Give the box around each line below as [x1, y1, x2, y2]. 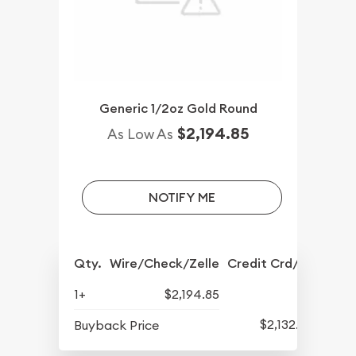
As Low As [106, 125, 173, 144]
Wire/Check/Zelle [110, 255, 220, 273]
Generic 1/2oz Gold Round [99, 100, 257, 118]
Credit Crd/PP [227, 255, 314, 273]
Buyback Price [74, 317, 160, 334]
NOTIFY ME [148, 188, 215, 206]
